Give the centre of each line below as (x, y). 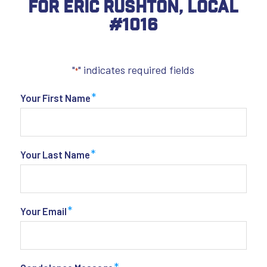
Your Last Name (55, 154)
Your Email (43, 211)
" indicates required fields (136, 70)
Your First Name (55, 97)
